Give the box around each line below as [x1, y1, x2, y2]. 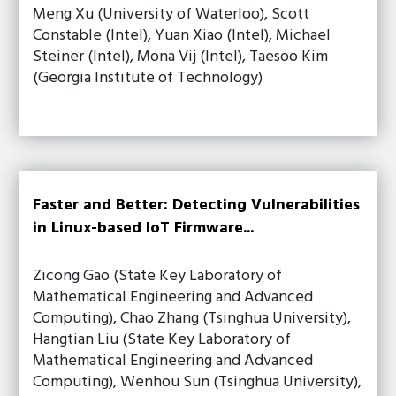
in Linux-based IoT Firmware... [33, 216, 255, 241]
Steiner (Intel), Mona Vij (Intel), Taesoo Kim [33, 44, 329, 70]
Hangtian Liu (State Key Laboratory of [33, 327, 292, 353]
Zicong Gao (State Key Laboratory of [33, 263, 283, 289]
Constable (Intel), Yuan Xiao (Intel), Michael [33, 23, 331, 49]
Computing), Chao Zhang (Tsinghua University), [33, 306, 352, 331]
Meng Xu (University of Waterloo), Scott [33, 2, 310, 27]
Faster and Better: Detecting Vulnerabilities [33, 193, 361, 218]
